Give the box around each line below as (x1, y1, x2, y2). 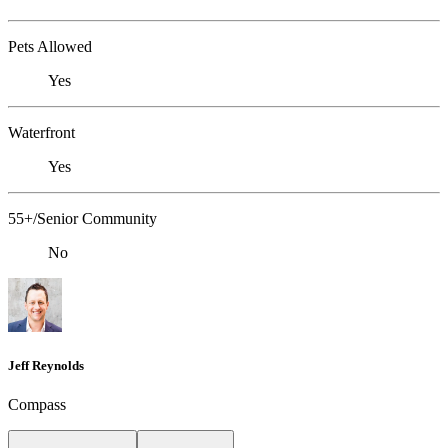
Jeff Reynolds (8, 357, 84, 373)
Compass (8, 396, 66, 413)
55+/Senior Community (8, 209, 157, 227)
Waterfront (8, 123, 75, 141)
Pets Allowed (8, 37, 92, 55)
